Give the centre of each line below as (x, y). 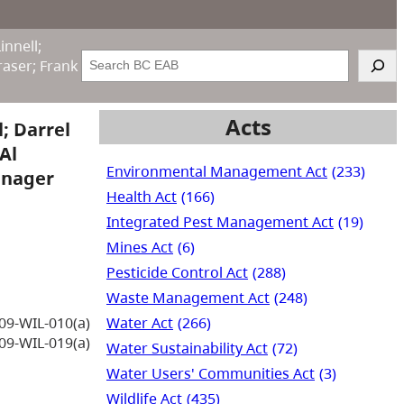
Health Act (142, 197)
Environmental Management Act (217, 171)
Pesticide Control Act (177, 272)
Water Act (140, 323)
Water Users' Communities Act (211, 373)
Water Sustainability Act (187, 348)
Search (101, 57)
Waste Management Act (188, 298)
